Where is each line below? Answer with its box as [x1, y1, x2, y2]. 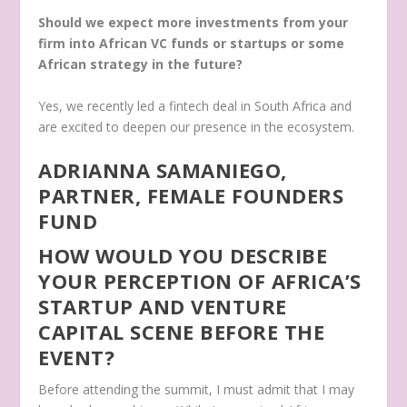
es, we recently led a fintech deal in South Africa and [45, 96, 352, 114]
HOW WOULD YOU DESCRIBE [38, 242, 328, 270]
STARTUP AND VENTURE [38, 293, 287, 321]
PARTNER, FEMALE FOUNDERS [38, 182, 344, 210]
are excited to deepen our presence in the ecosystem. [38, 117, 359, 135]
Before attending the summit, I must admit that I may [38, 381, 355, 399]
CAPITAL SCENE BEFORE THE [38, 318, 325, 346]
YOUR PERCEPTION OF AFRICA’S [38, 267, 362, 295]
